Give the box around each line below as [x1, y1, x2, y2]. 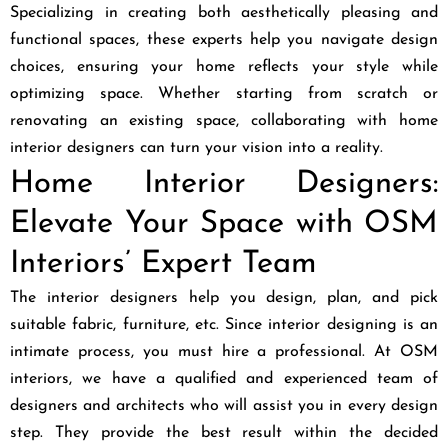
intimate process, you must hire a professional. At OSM [10, 343, 438, 360]
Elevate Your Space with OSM [10, 208, 438, 240]
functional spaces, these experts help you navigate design [10, 31, 438, 48]
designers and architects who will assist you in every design [10, 397, 438, 414]
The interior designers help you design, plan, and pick [10, 289, 438, 306]
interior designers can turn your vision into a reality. [10, 139, 383, 156]
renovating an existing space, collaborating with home [10, 112, 438, 129]
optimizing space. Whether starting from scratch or [10, 85, 438, 102]
